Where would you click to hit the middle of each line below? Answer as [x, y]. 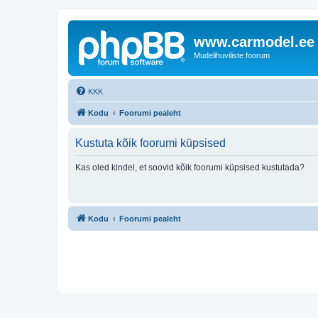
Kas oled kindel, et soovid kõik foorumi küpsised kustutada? [190, 167]
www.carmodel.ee [254, 42]
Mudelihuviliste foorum [232, 55]
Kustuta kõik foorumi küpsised [150, 143]
